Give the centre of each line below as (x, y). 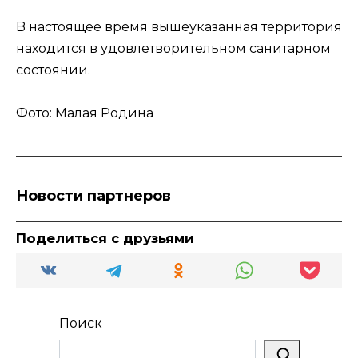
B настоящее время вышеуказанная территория (179, 27)
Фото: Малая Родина (85, 113)
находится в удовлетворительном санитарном (173, 49)
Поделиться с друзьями (105, 239)
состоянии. (53, 70)
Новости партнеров (93, 196)
